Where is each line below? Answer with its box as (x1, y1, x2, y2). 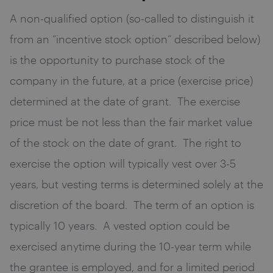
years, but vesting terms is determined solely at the (10, 176, 263, 191)
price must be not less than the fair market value (10, 114, 252, 129)
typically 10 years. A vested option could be (10, 218, 230, 233)
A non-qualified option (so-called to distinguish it (10, 10, 254, 26)
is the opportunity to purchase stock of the (10, 52, 225, 67)
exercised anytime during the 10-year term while (10, 238, 251, 253)
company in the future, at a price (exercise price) (10, 73, 253, 88)
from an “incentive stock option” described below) (10, 31, 260, 46)
